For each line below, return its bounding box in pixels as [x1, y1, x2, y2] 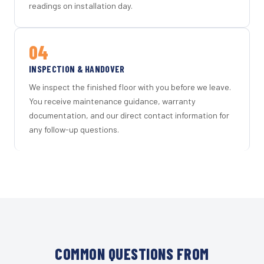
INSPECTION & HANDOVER [29, 63, 125, 75]
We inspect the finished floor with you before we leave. [29, 81, 231, 92]
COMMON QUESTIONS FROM [55, 244, 209, 263]
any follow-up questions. [29, 124, 119, 134]
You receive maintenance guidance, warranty [29, 95, 196, 106]
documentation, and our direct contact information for [29, 110, 229, 120]
